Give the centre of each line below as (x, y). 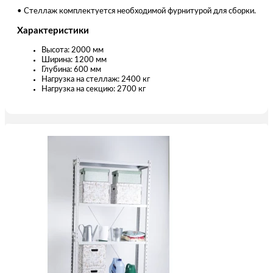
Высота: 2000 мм (73, 50)
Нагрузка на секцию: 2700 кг (94, 89)
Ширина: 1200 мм (74, 60)
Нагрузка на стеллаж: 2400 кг (96, 79)
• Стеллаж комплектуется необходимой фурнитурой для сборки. (136, 11)
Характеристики (53, 30)
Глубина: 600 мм (71, 69)
